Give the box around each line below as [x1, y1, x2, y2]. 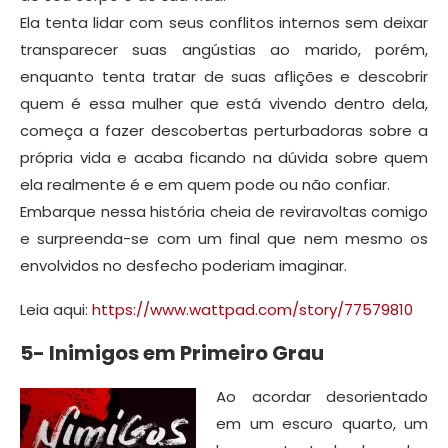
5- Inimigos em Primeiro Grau [20, 338, 324, 367]
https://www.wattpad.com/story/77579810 [92, 298, 413, 320]
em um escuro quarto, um [216, 412, 428, 434]
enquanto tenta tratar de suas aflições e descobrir [20, 65, 428, 87]
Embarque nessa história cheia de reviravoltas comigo [20, 200, 428, 222]
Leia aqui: [20, 298, 92, 320]
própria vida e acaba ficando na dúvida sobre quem [20, 146, 428, 168]
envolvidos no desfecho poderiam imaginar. [20, 254, 347, 276]
